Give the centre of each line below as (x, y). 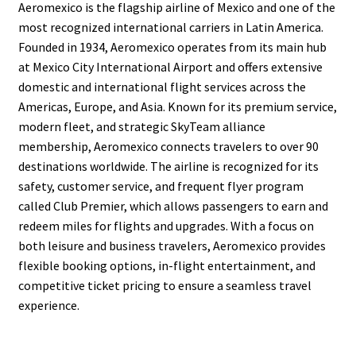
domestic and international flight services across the (162, 86)
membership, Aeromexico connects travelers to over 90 (168, 146)
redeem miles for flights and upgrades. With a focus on (166, 225)
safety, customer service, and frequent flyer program (161, 186)
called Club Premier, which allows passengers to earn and (173, 205)
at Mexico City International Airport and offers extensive (170, 66)
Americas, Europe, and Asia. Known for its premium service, (177, 106)
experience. (48, 305)
